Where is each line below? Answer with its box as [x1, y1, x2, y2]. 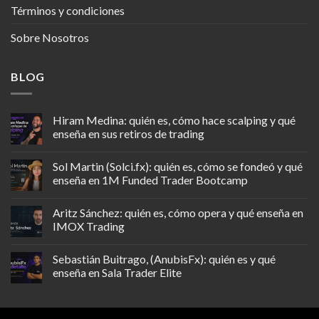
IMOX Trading [53, 219, 125, 234]
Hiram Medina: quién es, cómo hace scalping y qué [53, 113, 296, 127]
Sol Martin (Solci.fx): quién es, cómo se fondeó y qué [53, 159, 303, 174]
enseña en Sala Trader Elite [53, 266, 182, 280]
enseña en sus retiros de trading [53, 127, 204, 141]
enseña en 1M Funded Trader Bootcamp [53, 173, 248, 187]
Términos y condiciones [11, 3, 125, 17]
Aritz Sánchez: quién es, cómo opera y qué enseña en [53, 206, 303, 220]
